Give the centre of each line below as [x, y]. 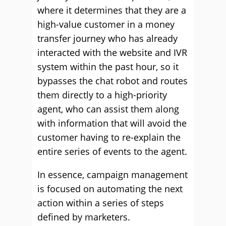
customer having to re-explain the [109, 137]
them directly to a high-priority [102, 95]
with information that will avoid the [112, 123]
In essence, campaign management [112, 175]
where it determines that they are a [112, 10]
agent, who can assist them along [108, 109]
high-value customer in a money [106, 24]
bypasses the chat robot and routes [112, 81]
